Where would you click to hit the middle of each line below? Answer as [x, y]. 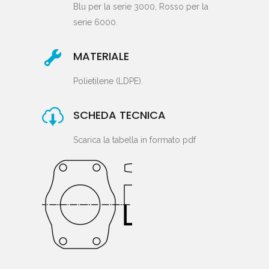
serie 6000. [95, 22]
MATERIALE [101, 56]
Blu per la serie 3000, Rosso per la [141, 7]
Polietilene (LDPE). [108, 81]
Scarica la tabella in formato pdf [134, 140]
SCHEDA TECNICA [119, 115]
